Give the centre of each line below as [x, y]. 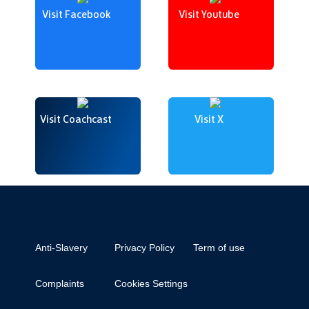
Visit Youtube [209, 14]
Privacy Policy [144, 247]
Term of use [219, 247]
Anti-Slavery [62, 247]
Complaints [60, 283]
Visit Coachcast [76, 119]
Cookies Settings [151, 283]
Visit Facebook [76, 14]
